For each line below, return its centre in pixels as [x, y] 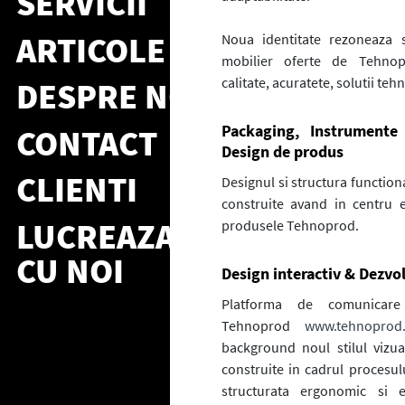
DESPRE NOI [109, 97]
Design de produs [282, 151]
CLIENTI [77, 190]
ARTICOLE [91, 50]
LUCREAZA [96, 236]
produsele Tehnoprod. [290, 225]
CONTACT [87, 143]
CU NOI [70, 270]
